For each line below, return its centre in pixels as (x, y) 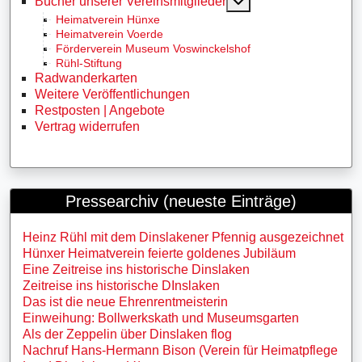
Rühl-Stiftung (89, 63)
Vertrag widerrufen (87, 126)
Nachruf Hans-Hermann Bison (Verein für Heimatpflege (180, 350)
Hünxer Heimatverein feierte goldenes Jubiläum (159, 253)
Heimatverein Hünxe (108, 19)
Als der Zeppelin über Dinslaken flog (127, 334)
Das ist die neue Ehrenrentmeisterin (125, 302)
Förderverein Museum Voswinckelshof (153, 48)
